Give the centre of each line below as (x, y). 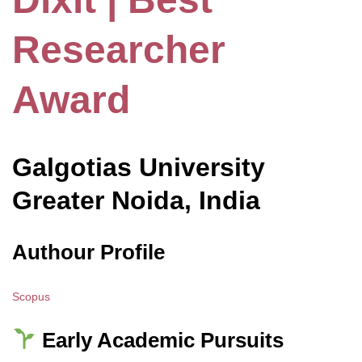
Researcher (119, 50)
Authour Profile (88, 252)
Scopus (31, 296)
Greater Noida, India (136, 201)
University (198, 168)
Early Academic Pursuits (160, 340)
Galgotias (72, 168)
